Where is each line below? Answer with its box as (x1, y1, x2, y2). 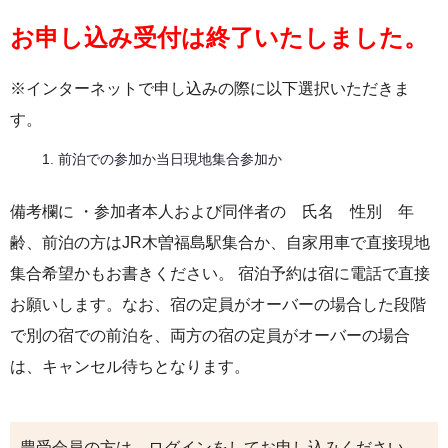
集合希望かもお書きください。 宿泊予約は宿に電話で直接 (10, 264, 430, 282)
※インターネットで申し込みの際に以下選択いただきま (10, 79, 410, 97)
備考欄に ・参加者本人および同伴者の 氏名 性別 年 (10, 202, 414, 220)
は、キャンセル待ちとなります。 (10, 357, 250, 375)
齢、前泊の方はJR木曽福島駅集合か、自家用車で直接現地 (10, 233, 430, 251)
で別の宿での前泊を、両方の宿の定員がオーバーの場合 (10, 326, 410, 344)
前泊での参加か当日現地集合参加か (58, 150, 282, 167)
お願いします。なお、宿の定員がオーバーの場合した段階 (10, 295, 426, 313)
